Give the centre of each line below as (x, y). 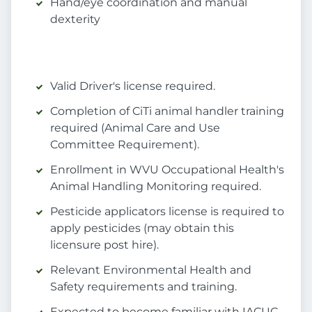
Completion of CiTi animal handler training (167, 111)
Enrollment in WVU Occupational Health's (167, 170)
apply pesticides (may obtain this (142, 228)
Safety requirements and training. (143, 287)
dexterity (75, 19)
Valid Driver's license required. (133, 86)
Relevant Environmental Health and (151, 270)
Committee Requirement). (125, 145)
